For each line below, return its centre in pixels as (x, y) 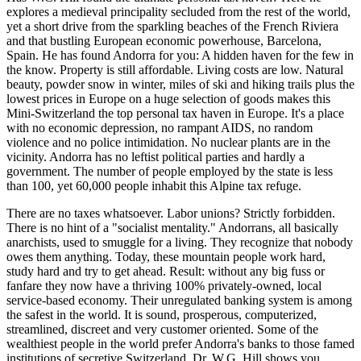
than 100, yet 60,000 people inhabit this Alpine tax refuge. (154, 185)
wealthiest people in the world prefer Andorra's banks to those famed (180, 343)
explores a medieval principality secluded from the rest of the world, (178, 11)
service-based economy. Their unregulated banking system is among (179, 300)
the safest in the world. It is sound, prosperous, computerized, (162, 314)
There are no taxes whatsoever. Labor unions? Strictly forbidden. (171, 213)
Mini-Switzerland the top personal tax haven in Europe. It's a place (175, 113)
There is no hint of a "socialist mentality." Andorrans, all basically (172, 227)
